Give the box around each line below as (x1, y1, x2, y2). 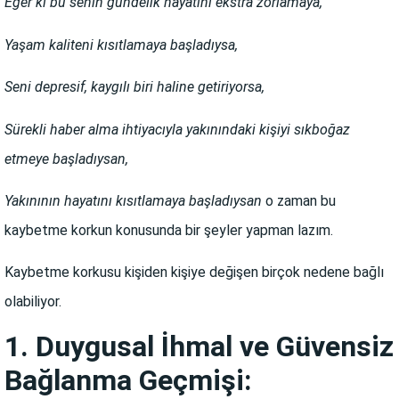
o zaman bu (262, 191, 336, 209)
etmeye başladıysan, (4, 150, 128, 167)
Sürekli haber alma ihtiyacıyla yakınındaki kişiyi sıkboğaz (4, 120, 350, 138)
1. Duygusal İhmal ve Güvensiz (4, 329, 394, 363)
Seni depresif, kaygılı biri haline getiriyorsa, (4, 78, 265, 96)
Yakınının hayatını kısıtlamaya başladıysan (4, 191, 262, 209)
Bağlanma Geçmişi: (4, 362, 251, 397)
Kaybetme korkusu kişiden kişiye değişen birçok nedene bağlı (4, 264, 384, 281)
